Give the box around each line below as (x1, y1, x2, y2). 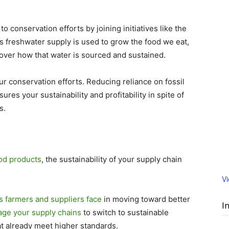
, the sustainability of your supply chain (41, 154, 182, 164)
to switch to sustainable (81, 208, 169, 217)
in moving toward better (102, 194, 190, 204)
